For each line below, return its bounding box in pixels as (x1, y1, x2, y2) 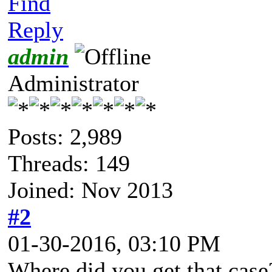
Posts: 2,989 (8, 123, 122, 149)
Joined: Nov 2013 (8, 177, 173, 203)
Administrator (8, 70, 139, 96)
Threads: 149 (8, 150, 130, 176)
